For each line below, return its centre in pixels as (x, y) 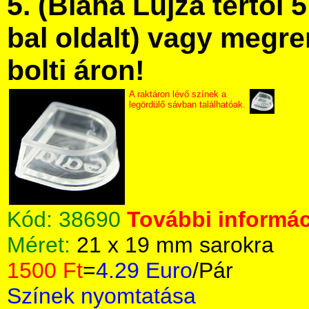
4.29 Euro (144, 270)
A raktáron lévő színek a (178, 94)
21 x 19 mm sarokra (175, 245)
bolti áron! (76, 70)
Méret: (42, 245)
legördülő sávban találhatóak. (187, 104)
